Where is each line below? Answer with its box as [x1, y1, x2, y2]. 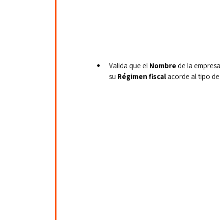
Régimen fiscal [117, 71, 166, 81]
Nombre [149, 60, 176, 70]
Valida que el [109, 60, 149, 70]
